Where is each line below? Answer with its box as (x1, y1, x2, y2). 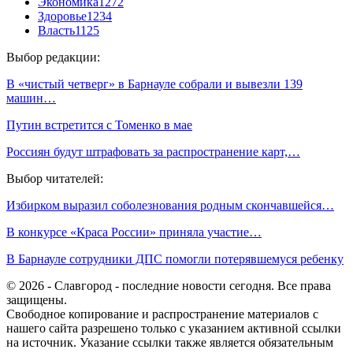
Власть (38, 23, 75, 37)
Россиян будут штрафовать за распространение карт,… (6, 144, 300, 158)
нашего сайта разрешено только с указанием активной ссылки (6, 321, 341, 335)
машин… (6, 91, 56, 105)
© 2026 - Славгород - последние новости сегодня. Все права (6, 278, 331, 292)
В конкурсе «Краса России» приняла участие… (6, 225, 262, 239)
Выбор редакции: (6, 50, 100, 64)
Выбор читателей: (6, 171, 103, 185)
